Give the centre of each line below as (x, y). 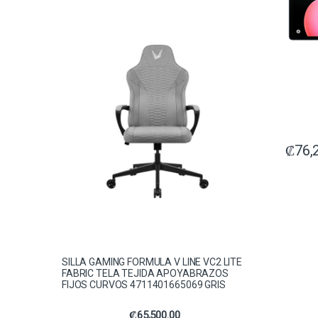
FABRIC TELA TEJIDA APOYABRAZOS (145, 273)
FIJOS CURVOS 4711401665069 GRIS (144, 284)
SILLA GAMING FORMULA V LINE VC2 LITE (152, 262)
